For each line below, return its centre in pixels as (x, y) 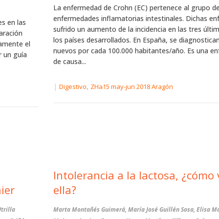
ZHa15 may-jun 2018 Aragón (131, 87)
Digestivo (73, 87)
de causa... (69, 61)
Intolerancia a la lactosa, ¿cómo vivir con (85, 175)
